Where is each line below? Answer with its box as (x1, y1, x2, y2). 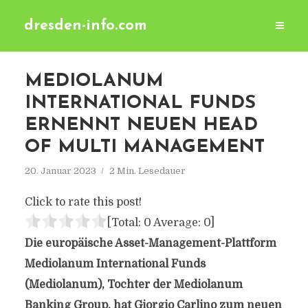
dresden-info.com (24, 19, 147, 33)
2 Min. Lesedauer (109, 166, 186, 176)
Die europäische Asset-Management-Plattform (24, 237, 276, 250)
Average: (151, 217, 203, 229)
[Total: (107, 217, 144, 229)
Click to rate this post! (24, 196, 142, 208)
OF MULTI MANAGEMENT (24, 138, 265, 157)
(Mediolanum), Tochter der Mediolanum (24, 278, 243, 291)
